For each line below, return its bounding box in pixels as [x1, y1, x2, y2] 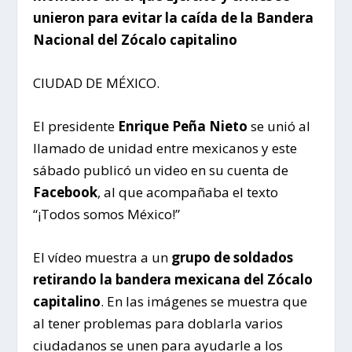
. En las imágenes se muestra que [101, 292, 308, 311]
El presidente [33, 116, 119, 135]
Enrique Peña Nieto [118, 116, 251, 135]
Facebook [33, 182, 98, 201]
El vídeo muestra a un [33, 248, 172, 267]
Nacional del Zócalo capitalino [33, 30, 238, 49]
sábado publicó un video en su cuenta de [33, 160, 289, 179]
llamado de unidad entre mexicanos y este [33, 138, 298, 157]
